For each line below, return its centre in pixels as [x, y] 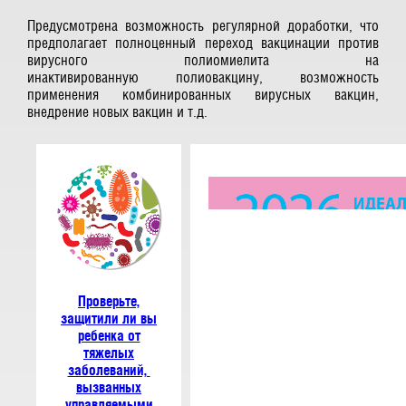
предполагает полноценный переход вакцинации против [203, 43]
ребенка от [109, 335]
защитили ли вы [109, 318]
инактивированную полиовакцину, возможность [203, 77]
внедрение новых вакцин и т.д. [117, 112]
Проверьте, [109, 301]
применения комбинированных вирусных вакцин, [203, 95]
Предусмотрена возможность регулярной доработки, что [203, 26]
